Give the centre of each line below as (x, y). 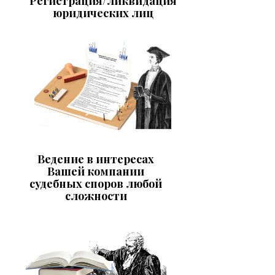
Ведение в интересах (96, 159)
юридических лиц (103, 13)
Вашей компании (96, 171)
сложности (96, 196)
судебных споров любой (96, 183)
